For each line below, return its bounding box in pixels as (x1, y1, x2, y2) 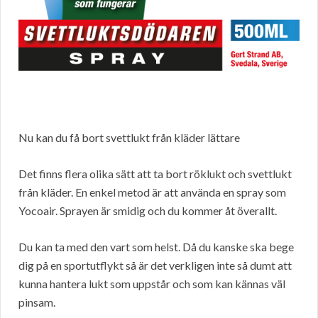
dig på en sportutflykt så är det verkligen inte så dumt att (18, 258, 292, 273)
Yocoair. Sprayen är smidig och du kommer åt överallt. (18, 204, 277, 218)
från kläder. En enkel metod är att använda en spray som (18, 185, 286, 199)
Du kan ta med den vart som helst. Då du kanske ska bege (18, 240, 294, 254)
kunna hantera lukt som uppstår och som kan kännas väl (18, 277, 285, 291)
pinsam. (18, 295, 55, 309)
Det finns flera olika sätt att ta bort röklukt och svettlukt (18, 167, 292, 181)
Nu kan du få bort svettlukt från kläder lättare (18, 131, 240, 145)
